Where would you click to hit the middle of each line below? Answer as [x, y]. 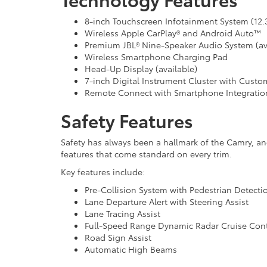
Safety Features [127, 120]
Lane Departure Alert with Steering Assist [167, 201]
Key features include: [103, 171]
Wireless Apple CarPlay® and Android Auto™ [173, 32]
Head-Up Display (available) [141, 68]
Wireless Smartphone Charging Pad [156, 56]
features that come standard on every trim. [146, 153]
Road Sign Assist [118, 237]
